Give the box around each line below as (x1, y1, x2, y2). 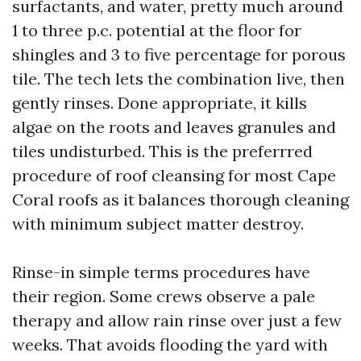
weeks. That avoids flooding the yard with (12, 334, 328, 355)
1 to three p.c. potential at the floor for (12, 20, 301, 40)
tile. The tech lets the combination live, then (12, 68, 345, 89)
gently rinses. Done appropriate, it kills (12, 93, 307, 113)
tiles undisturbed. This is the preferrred (12, 141, 313, 161)
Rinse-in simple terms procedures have (12, 262, 310, 282)
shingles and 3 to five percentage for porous (12, 44, 346, 64)
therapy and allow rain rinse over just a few (12, 310, 342, 330)
